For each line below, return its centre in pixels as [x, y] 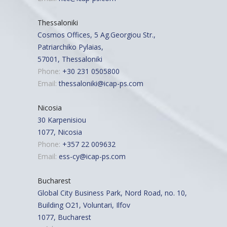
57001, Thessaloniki [70, 59]
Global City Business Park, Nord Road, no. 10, [112, 193]
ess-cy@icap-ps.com [92, 156]
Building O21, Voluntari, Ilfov [84, 205]
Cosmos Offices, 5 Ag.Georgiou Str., [97, 34]
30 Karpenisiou [62, 120]
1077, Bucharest [64, 217]
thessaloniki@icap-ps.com [101, 83]
